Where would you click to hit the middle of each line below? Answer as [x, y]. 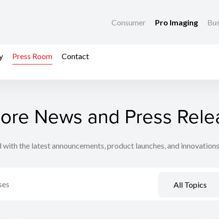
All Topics [190, 185]
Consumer [129, 22]
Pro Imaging [177, 22]
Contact [75, 56]
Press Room [32, 56]
